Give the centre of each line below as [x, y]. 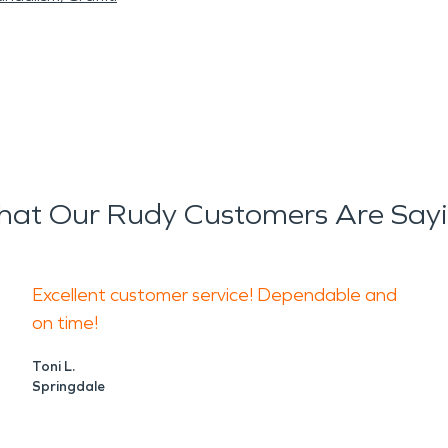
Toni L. [53, 366]
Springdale [68, 386]
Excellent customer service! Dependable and [214, 295]
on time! [65, 323]
